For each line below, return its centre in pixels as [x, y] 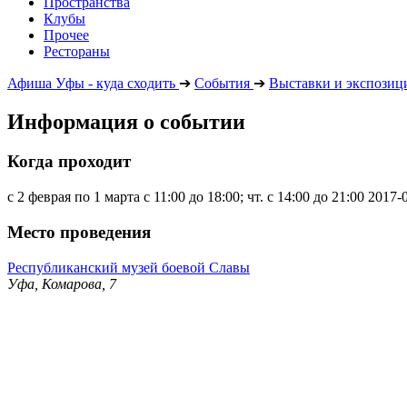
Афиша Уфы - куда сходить [91, 83]
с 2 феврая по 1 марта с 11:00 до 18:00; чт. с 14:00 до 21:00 [186, 197]
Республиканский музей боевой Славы [129, 267]
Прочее [66, 35]
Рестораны [77, 51]
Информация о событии [126, 121]
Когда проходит [69, 162]
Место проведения [79, 232]
